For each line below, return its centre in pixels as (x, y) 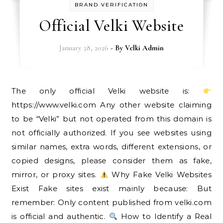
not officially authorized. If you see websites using (111, 133)
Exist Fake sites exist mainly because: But (111, 188)
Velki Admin (144, 48)
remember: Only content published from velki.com (111, 202)
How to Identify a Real (164, 216)
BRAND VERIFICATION (111, 5)
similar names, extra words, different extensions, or (111, 147)
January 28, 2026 (84, 48)
